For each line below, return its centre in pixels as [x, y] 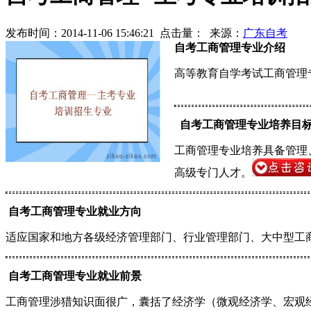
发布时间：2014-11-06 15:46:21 [80, 33]
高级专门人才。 [213, 172]
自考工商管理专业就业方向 [75, 211]
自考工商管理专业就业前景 [75, 276]
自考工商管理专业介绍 [230, 47]
